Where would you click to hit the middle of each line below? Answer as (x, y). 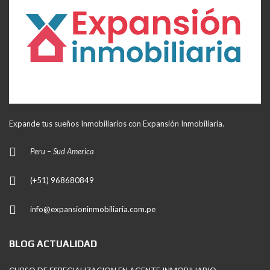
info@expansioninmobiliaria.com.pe (93, 209)
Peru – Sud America (62, 152)
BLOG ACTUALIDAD (53, 244)
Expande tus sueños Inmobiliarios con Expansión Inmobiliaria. (117, 124)
